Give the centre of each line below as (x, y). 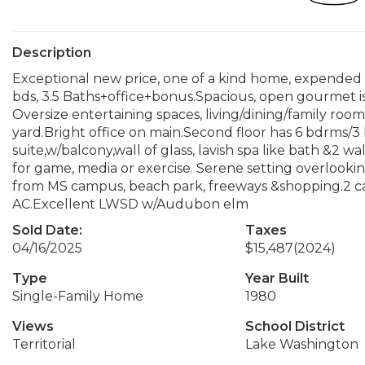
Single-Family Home (78, 296)
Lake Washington (301, 344)
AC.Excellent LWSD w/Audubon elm (130, 204)
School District (295, 326)
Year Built (277, 278)
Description (52, 53)
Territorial (44, 344)
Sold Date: (47, 230)
